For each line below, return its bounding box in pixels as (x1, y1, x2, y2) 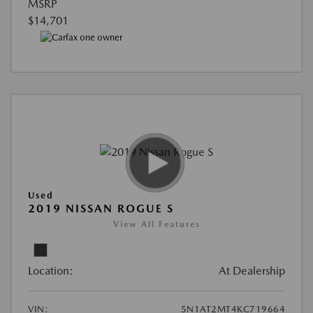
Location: (28, 263, 73, 277)
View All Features (112, 219, 201, 229)
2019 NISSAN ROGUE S (28, 201, 174, 215)
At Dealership (219, 263, 285, 277)
